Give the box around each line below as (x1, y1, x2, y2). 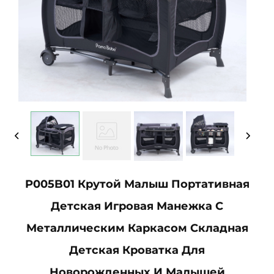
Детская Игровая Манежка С (51, 199, 223, 213)
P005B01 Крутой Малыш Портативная (24, 177, 250, 191)
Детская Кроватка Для (69, 243, 205, 257)
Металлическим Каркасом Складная (26, 221, 248, 235)
